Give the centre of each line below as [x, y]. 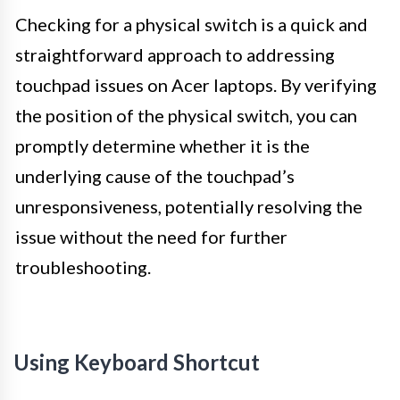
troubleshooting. [83, 267]
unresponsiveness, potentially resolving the [189, 207]
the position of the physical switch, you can [186, 116]
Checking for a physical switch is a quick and [192, 25]
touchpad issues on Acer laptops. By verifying [196, 85]
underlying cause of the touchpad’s [155, 176]
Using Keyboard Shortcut [137, 362]
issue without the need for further [151, 237]
